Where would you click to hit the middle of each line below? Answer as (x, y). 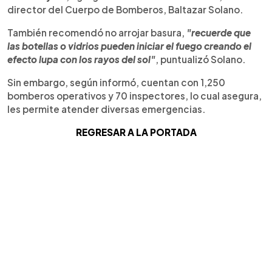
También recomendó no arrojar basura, (97, 32)
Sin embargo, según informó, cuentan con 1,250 (116, 82)
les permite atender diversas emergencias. (107, 109)
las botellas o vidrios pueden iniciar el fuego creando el (129, 46)
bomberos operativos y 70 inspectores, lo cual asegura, (134, 96)
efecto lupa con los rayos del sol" (81, 59)
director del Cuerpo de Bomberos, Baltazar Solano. (125, 9)
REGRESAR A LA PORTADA (136, 132)
